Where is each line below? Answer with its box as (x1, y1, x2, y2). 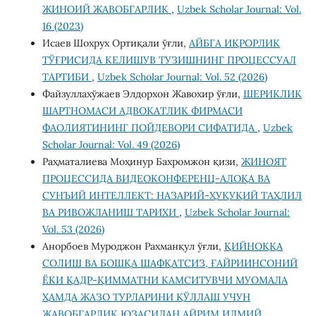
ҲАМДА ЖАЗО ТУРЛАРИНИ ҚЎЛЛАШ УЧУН (42, 290, 250, 303)
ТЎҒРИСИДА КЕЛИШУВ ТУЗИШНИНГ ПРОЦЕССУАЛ (42, 53, 296, 66)
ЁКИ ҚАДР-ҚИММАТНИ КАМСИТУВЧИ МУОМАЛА (42, 273, 288, 286)
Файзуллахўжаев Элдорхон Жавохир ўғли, (42, 87, 243, 100)
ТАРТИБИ (42, 70, 92, 83)
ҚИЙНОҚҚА (224, 239, 283, 253)
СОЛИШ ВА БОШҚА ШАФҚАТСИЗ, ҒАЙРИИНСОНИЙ (42, 256, 298, 269)
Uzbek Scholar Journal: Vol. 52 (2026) (97, 70, 267, 83)
